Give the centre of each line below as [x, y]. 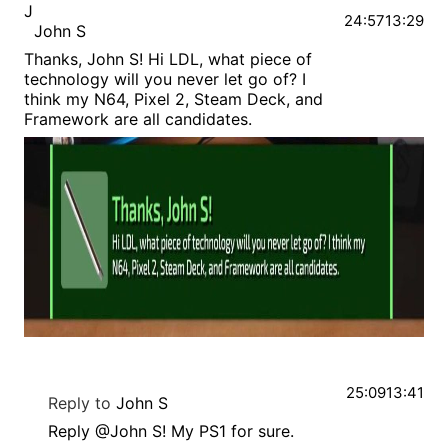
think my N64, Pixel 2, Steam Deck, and [173, 99]
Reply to [79, 403]
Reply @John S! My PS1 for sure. [171, 431]
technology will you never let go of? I [165, 79]
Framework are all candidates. [138, 119]
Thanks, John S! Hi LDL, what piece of [168, 59]
